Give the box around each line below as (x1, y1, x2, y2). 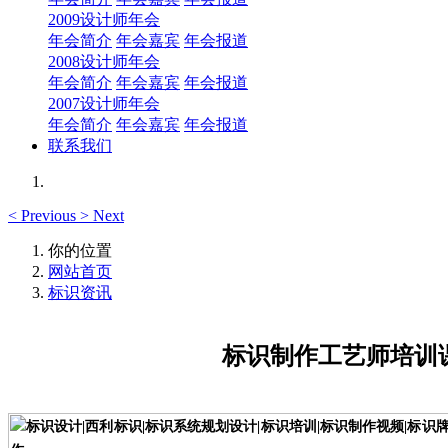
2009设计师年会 (48, 11, 160, 28)
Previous (21, 207, 76, 224)
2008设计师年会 (48, 53, 160, 70)
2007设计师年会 (48, 95, 160, 112)
